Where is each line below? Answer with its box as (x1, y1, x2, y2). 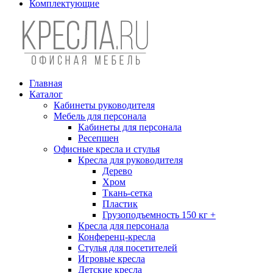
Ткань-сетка (102, 187, 152, 198)
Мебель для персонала (54, 110, 146, 121)
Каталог (29, 88, 63, 99)
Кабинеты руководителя (54, 99, 155, 110)
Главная (29, 77, 62, 88)
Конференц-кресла (78, 231, 155, 242)
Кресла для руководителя (78, 154, 183, 165)
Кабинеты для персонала (78, 121, 182, 132)
